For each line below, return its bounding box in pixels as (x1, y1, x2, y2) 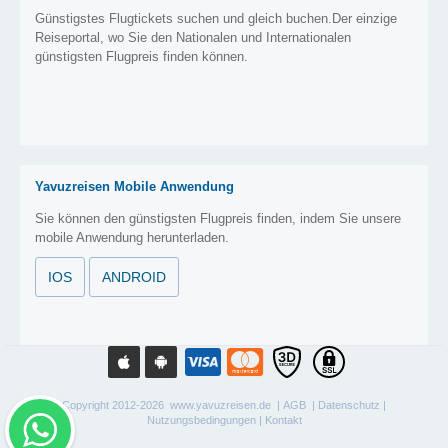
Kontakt (264, 414, 302, 426)
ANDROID (102, 269, 166, 285)
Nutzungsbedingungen (146, 414, 256, 426)
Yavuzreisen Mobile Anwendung (35, 179, 234, 194)
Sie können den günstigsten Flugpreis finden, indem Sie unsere (35, 211, 401, 226)
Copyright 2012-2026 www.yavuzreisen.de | (62, 399, 283, 411)
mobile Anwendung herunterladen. (35, 230, 229, 245)
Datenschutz (318, 399, 380, 411)
